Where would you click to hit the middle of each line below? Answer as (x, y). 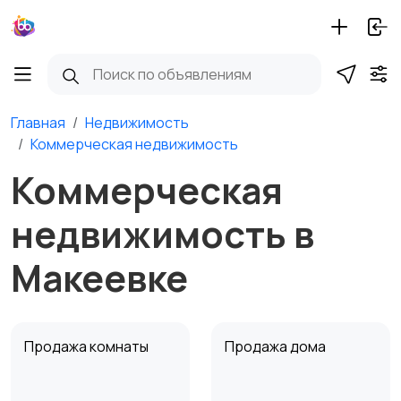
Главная (38, 123)
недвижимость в (162, 234)
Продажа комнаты (88, 346)
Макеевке (99, 277)
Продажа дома (277, 346)
